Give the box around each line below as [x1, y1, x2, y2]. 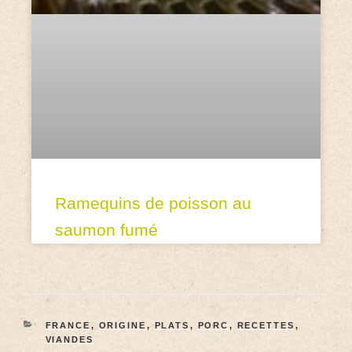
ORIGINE [98, 320, 147, 330]
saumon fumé [55, 220, 158, 239]
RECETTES [236, 320, 295, 330]
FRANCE [45, 320, 91, 330]
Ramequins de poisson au [55, 193, 251, 212]
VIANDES [45, 334, 94, 344]
